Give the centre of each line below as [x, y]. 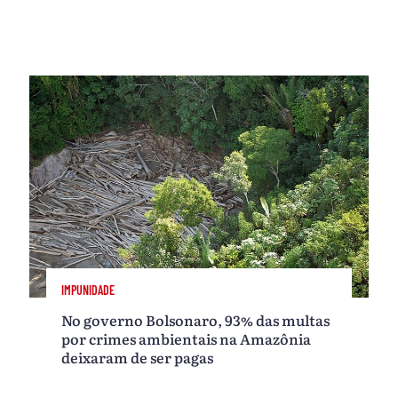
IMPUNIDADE [88, 290]
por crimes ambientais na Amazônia [187, 339]
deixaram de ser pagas [138, 358]
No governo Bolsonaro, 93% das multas [196, 320]
